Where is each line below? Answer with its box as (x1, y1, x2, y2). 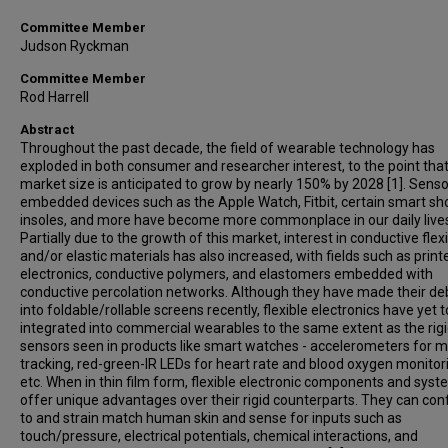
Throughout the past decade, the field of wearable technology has (20, 140, 435, 156)
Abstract (20, 122, 74, 137)
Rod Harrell (20, 89, 89, 105)
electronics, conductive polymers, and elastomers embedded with (20, 266, 433, 282)
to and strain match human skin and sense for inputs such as (20, 410, 402, 426)
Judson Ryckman (20, 38, 129, 54)
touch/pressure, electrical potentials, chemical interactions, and (20, 428, 418, 444)
